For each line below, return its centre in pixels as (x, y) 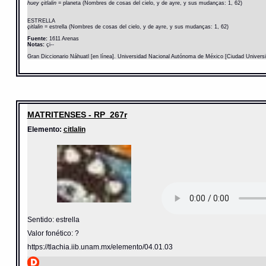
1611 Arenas (63, 39)
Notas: (36, 45)
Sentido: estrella (53, 219)
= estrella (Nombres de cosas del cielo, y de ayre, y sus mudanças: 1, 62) (136, 27)
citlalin (74, 129)
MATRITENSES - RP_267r (77, 115)
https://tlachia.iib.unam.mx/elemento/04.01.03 (100, 246)
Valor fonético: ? (53, 233)
